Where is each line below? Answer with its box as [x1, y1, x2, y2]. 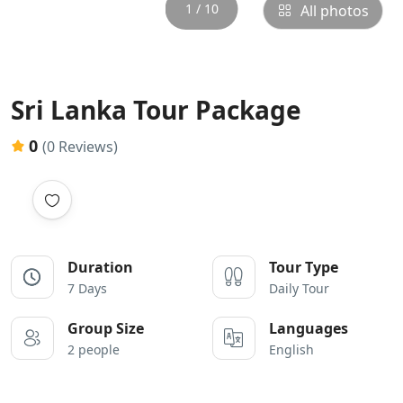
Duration [67, 257, 133, 277]
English [269, 341, 314, 358]
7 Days [67, 280, 107, 297]
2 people [67, 341, 120, 358]
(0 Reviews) [42, 137, 118, 157]
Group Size [67, 318, 144, 338]
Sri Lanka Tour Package [11, 93, 301, 127]
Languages [269, 318, 348, 338]
